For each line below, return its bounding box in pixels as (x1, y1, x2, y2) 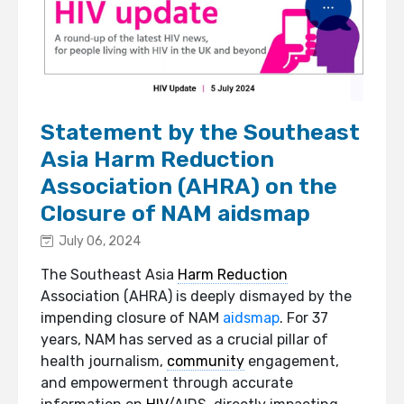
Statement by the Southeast (41, 118, 360, 145)
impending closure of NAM (41, 308, 223, 326)
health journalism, (41, 352, 167, 370)
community (167, 352, 244, 370)
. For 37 (280, 308, 328, 326)
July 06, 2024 (56, 233, 141, 249)
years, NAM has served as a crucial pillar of (41, 330, 328, 348)
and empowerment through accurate (41, 373, 293, 391)
